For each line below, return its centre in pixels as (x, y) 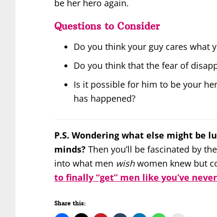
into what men (85, 163)
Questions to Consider (107, 26)
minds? (70, 149)
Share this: (70, 203)
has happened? (105, 99)
